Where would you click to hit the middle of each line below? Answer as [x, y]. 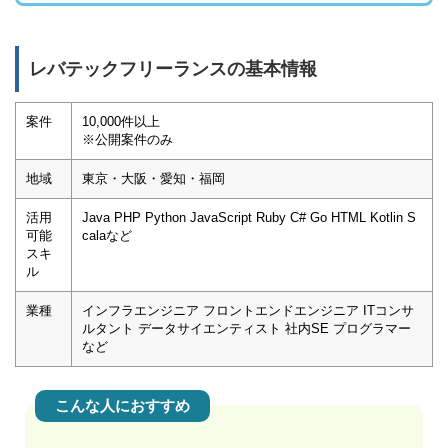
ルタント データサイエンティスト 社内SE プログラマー [246, 329]
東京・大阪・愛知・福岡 [153, 179]
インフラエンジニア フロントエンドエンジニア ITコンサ [248, 311]
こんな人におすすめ [122, 406]
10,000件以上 [121, 122]
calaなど [107, 236]
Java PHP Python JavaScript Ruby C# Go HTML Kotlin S [249, 218]
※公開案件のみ [127, 140]
